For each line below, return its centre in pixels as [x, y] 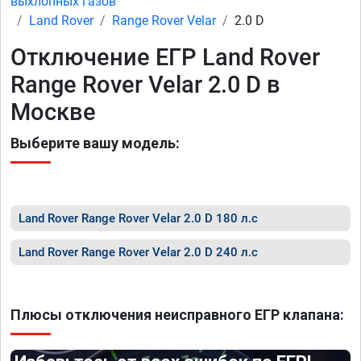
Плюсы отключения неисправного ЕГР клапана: [177, 315]
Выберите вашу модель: [95, 143]
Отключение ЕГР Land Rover [165, 57]
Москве [53, 112]
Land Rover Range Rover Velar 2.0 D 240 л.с [138, 252]
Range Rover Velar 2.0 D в [145, 85]
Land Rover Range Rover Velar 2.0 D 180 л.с [138, 218]
